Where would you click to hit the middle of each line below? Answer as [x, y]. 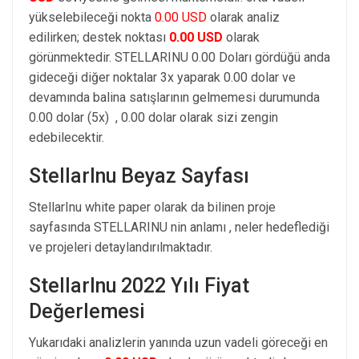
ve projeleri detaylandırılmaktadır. [121, 247]
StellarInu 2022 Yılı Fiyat [139, 285]
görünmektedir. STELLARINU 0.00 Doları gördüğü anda [179, 57]
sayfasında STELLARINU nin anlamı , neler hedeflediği [179, 227]
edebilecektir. [67, 137]
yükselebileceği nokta [92, 17]
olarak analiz [243, 17]
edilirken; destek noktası [99, 37]
